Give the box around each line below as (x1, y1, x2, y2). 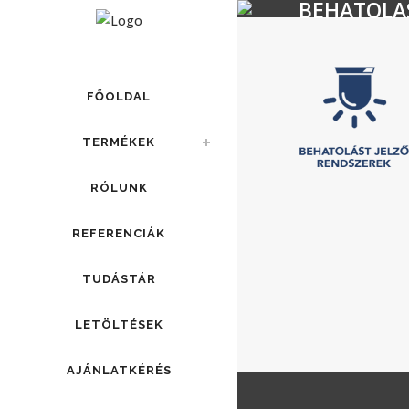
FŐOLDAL (87, 89, 151, 103)
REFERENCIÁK (72, 226, 165, 240)
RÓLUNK (89, 181, 148, 194)
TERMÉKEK (82, 135, 155, 149)
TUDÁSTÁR (81, 272, 156, 286)
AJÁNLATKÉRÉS (66, 363, 172, 377)
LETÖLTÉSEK (74, 318, 163, 331)
